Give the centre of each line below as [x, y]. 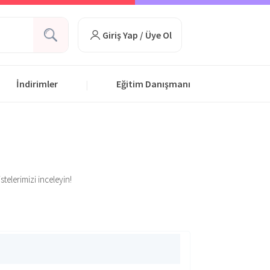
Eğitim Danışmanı [153, 84]
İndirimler [37, 84]
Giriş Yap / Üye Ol [137, 35]
